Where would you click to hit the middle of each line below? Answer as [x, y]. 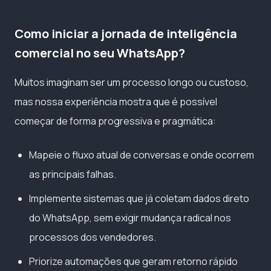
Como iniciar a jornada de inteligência [126, 34]
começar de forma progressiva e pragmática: [115, 121]
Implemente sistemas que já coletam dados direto [139, 199]
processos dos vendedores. [93, 237]
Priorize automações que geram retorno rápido [133, 262]
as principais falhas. [73, 175]
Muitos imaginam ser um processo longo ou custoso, [132, 83]
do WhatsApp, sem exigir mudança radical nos [130, 218]
